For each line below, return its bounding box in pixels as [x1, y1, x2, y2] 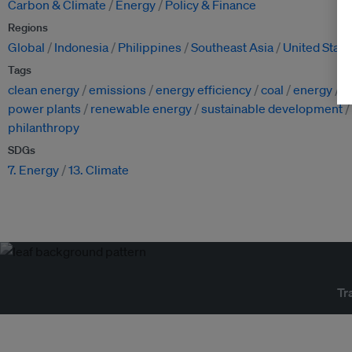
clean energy [8, 82, 79, 98]
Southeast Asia [191, 39, 273, 56]
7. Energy [8, 162, 59, 178]
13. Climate [68, 162, 129, 178]
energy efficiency [156, 82, 251, 98]
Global [8, 39, 45, 56]
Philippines [118, 39, 181, 56]
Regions [8, 20, 48, 35]
